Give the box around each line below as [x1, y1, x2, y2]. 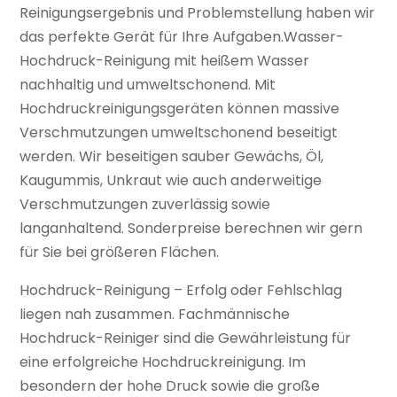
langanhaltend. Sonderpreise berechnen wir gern [19, 218, 363, 238]
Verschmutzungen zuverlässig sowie [19, 194, 271, 214]
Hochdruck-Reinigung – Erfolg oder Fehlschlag [19, 280, 343, 300]
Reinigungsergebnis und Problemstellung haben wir [19, 3, 376, 23]
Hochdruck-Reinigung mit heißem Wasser [19, 51, 310, 71]
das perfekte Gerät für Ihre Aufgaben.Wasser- [19, 27, 345, 47]
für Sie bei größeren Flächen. [19, 242, 220, 262]
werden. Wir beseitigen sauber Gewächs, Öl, [19, 146, 324, 167]
